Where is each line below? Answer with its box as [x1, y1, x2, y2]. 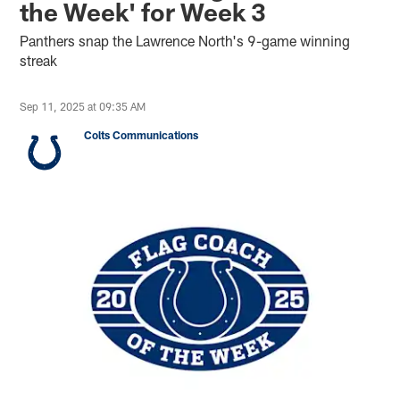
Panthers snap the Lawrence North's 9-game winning [20, 31, 351, 49]
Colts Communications [84, 128, 199, 141]
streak [20, 51, 58, 69]
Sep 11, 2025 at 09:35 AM [20, 99, 146, 112]
